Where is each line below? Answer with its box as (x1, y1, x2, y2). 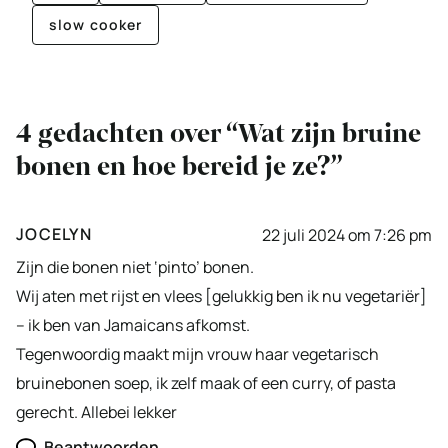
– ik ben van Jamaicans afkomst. (16, 314, 250, 337)
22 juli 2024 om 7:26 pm (262, 223, 432, 246)
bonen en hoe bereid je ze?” (16, 149, 343, 185)
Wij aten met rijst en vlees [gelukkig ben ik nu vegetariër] (16, 285, 427, 308)
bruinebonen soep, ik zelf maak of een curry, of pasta (16, 372, 396, 395)
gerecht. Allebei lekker (16, 401, 177, 424)
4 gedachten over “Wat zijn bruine (16, 116, 421, 152)
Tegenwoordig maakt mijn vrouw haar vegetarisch (16, 343, 379, 366)
